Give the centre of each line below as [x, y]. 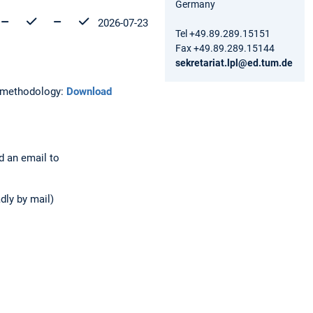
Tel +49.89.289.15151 [223, 33]
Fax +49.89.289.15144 [225, 48]
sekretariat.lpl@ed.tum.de [234, 63]
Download [89, 91]
